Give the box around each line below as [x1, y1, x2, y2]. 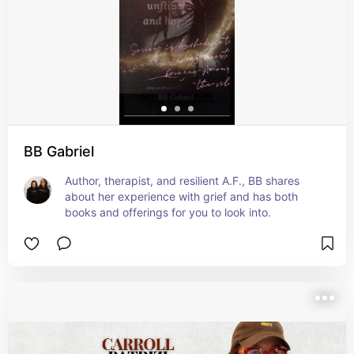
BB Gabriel [24, 143, 94, 160]
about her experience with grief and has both [65, 190, 298, 203]
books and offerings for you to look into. [65, 205, 271, 219]
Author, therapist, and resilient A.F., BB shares [65, 174, 299, 187]
